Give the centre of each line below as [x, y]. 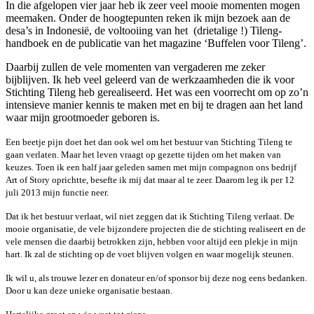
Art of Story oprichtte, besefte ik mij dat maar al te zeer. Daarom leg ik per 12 [150, 180]
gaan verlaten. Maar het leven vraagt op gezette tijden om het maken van [143, 155]
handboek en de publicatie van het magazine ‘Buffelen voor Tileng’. [156, 43]
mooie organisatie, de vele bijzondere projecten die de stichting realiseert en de [156, 229]
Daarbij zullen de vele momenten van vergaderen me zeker [135, 67]
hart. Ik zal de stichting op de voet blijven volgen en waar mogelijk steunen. [150, 254]
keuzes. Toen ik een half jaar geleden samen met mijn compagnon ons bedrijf [151, 168]
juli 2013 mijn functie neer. [57, 193]
